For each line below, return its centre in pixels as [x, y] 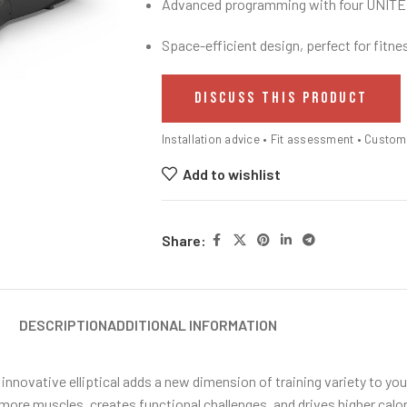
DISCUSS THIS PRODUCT [281, 98]
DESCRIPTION [63, 325]
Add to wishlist [232, 174]
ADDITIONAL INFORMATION [192, 325]
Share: [184, 240]
